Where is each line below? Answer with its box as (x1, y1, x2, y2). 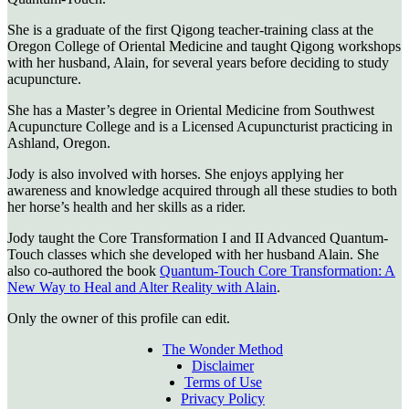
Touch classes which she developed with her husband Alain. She (7, 246, 379, 263)
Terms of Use (184, 374, 262, 391)
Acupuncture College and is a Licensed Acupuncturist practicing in (7, 119, 393, 135)
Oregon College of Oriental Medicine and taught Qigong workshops (7, 38, 401, 55)
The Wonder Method (163, 341, 283, 358)
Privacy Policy (181, 391, 265, 407)
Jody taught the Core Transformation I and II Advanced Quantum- (7, 230, 388, 246)
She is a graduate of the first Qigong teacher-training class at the (7, 22, 373, 38)
